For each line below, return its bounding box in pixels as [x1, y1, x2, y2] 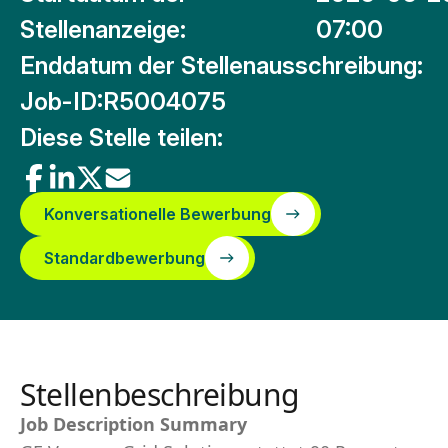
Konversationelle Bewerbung [44, 204, 271, 224]
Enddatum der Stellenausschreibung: [20, 51, 423, 80]
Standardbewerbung [44, 248, 205, 268]
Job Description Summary [20, 412, 247, 436]
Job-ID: [20, 87, 103, 116]
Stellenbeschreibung [20, 374, 299, 415]
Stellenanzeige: [20, 15, 186, 44]
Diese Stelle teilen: [20, 123, 223, 152]
